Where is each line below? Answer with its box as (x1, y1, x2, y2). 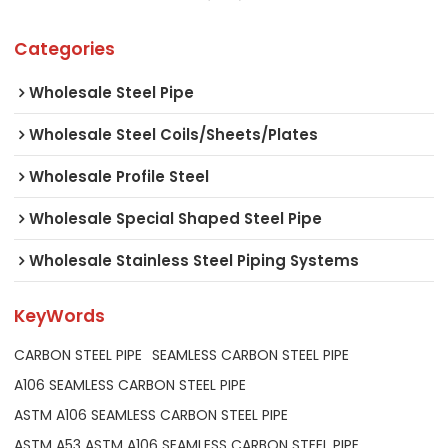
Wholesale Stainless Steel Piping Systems (29, 249, 360, 271)
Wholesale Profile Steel (29, 165, 210, 187)
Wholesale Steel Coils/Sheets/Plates (29, 123, 319, 145)
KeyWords (14, 304, 106, 329)
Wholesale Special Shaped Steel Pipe (29, 207, 323, 229)
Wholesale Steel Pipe (29, 81, 195, 103)
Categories (14, 36, 116, 61)
